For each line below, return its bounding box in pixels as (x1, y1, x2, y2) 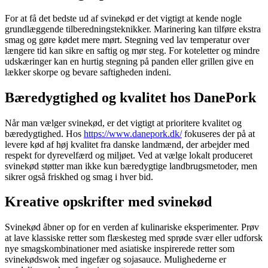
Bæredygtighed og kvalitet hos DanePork (5, 89, 256, 105)
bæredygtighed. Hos (5, 128, 84, 139)
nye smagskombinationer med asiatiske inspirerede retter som (5, 243, 234, 254)
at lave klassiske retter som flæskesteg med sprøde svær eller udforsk (5, 233, 263, 243)
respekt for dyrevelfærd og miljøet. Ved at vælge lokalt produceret (5, 150, 252, 160)
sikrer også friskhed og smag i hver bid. (5, 171, 153, 182)
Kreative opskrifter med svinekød (5, 194, 212, 210)
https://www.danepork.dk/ (84, 128, 182, 139)
